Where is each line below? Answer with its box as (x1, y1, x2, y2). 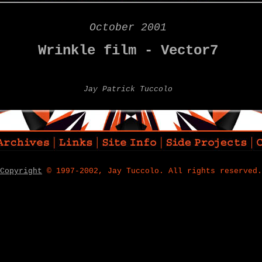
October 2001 (89, 22, 167, 33)
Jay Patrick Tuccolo (84, 85, 173, 94)
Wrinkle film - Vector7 (38, 43, 218, 58)
